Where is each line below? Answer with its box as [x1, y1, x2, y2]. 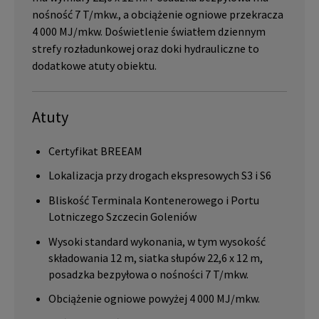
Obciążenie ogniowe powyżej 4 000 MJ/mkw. [48, 291, 261, 306]
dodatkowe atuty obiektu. [32, 58, 157, 73]
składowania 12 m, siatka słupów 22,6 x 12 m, [48, 250, 263, 265]
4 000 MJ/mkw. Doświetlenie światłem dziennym [32, 24, 266, 39]
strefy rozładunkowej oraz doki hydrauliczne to [32, 41, 259, 56]
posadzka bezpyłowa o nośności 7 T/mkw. [48, 266, 249, 281]
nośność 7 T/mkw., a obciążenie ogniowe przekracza [32, 7, 283, 22]
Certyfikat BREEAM [48, 143, 143, 158]
